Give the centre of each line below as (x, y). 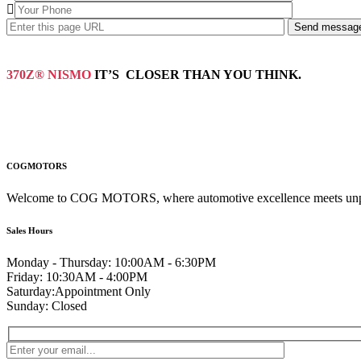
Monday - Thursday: (59, 262)
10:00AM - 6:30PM (164, 262)
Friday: (25, 276)
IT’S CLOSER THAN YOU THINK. (198, 74)
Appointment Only (103, 291)
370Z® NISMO (50, 74)
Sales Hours (29, 230)
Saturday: (31, 291)
